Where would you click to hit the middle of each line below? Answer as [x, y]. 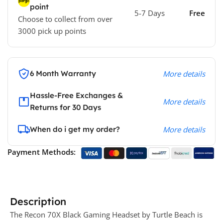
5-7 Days [149, 13]
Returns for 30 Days [65, 108]
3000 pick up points [52, 31]
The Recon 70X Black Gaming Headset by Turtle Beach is [106, 214]
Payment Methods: [42, 152]
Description [38, 201]
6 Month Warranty [63, 74]
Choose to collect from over [65, 19]
